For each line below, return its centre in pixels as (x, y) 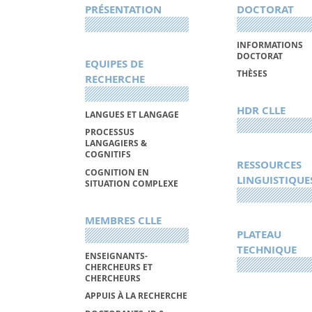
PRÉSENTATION (123, 10)
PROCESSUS (110, 132)
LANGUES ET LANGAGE (132, 114)
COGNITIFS (108, 155)
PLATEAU (259, 235)
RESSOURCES (269, 165)
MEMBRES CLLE (123, 221)
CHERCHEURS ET (119, 267)
